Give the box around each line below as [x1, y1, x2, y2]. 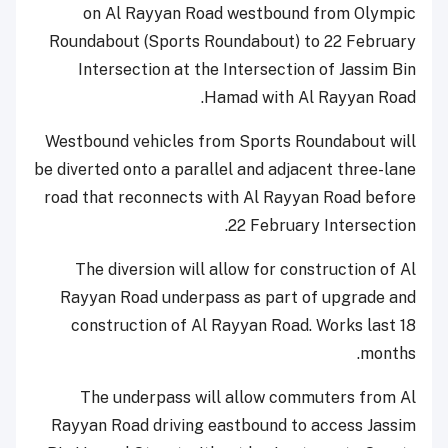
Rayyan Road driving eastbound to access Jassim [51, 416, 416, 436]
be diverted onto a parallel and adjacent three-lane [34, 160, 416, 180]
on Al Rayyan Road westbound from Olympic [83, 4, 416, 24]
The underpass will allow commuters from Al [80, 388, 416, 408]
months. [360, 344, 416, 364]
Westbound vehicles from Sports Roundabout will [45, 132, 416, 152]
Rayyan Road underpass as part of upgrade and [60, 288, 416, 308]
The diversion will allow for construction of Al [75, 260, 416, 280]
